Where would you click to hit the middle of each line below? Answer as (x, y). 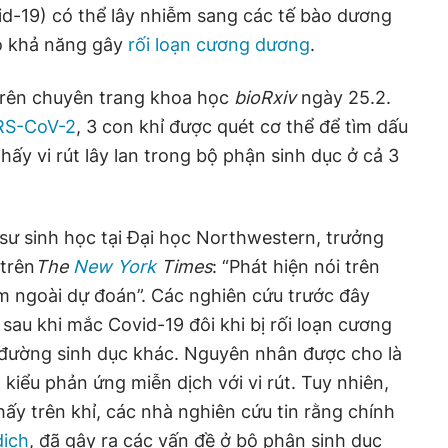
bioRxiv (265, 97)
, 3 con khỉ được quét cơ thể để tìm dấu (242, 126)
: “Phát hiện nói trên (296, 266)
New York (114, 266)
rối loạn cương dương (219, 44)
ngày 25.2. (343, 97)
